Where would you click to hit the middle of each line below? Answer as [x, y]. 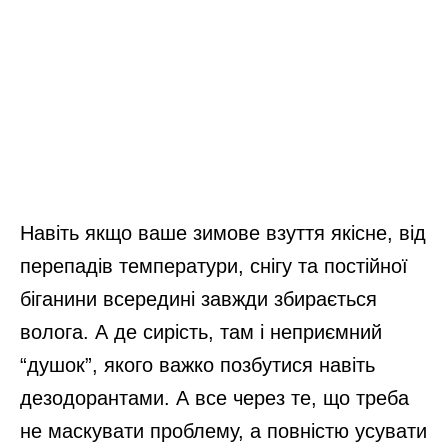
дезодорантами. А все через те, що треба [214, 398]
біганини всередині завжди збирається [198, 299]
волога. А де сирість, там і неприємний [201, 332]
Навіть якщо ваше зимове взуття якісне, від [223, 233]
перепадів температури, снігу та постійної [214, 266]
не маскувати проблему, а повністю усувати [223, 431]
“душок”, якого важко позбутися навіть [197, 365]
